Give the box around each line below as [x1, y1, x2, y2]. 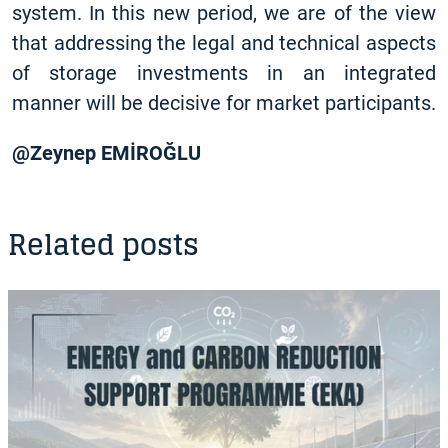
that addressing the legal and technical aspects [12, 31, 436, 55]
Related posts [8, 220, 199, 270]
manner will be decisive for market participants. [12, 91, 436, 115]
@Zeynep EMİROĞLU [12, 141, 201, 165]
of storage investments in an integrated [12, 61, 436, 85]
